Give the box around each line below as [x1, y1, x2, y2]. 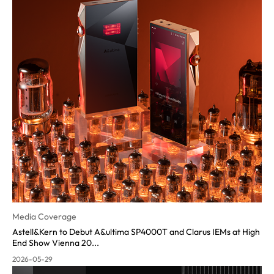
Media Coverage [12, 211, 76, 222]
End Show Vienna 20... [12, 237, 99, 248]
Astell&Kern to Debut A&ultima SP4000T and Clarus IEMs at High [12, 226, 260, 237]
